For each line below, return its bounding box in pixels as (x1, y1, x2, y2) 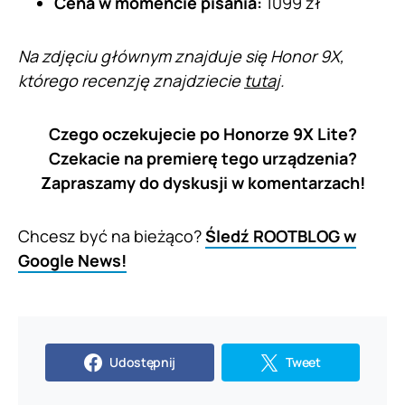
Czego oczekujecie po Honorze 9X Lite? (48, 122, 357, 145)
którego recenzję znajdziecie (18, 69, 244, 91)
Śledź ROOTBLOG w (205, 224, 356, 247)
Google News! (18, 249, 127, 271)
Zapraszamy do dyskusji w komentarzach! (40, 171, 365, 193)
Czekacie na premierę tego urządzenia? (48, 146, 357, 169)
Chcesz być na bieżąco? (18, 224, 205, 247)
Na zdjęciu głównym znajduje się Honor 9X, (18, 44, 344, 67)
